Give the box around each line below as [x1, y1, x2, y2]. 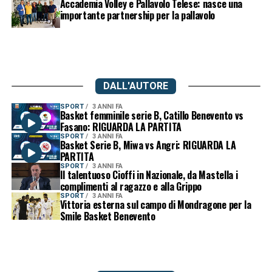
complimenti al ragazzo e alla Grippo [59, 178, 202, 194]
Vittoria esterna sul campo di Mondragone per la [59, 197, 251, 212]
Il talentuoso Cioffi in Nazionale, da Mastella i [59, 167, 238, 182]
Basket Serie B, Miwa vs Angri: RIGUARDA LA [59, 137, 236, 152]
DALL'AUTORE [103, 80, 169, 92]
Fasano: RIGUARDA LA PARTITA [59, 119, 182, 134]
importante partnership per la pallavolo [59, 7, 216, 22]
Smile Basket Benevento [59, 208, 155, 223]
